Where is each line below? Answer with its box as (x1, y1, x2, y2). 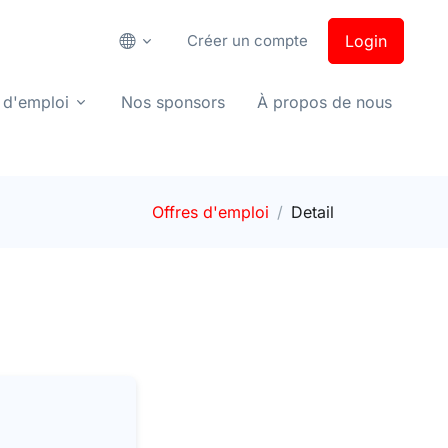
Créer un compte (187, 31, 308, 50)
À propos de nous (257, 92, 392, 112)
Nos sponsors (121, 92, 225, 112)
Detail (291, 202, 334, 222)
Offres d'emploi (152, 202, 269, 222)
